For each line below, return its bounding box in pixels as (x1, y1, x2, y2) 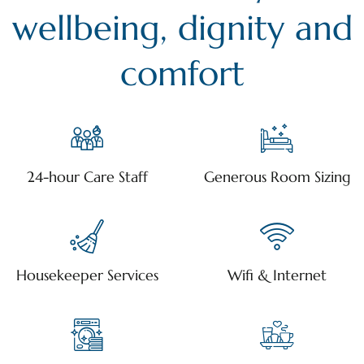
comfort (119, 52, 245, 96)
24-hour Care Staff (26, 167, 148, 187)
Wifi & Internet (227, 266, 327, 285)
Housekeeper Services (15, 266, 158, 285)
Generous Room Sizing (203, 167, 351, 187)
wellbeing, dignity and (11, 6, 353, 50)
